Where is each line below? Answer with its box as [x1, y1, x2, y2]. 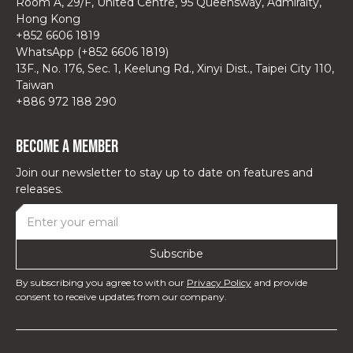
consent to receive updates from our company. [16, 290, 227, 303]
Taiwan [16, 78, 54, 93]
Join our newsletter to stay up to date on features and [16, 165, 313, 180]
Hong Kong [16, 12, 80, 27]
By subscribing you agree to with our [16, 276, 187, 288]
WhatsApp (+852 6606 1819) [16, 45, 169, 60]
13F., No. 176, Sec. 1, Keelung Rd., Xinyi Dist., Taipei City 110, [16, 61, 334, 76]
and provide [251, 276, 307, 288]
